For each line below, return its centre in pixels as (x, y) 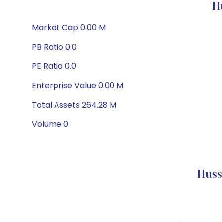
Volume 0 (50, 124)
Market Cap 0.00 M (69, 28)
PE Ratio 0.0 (54, 66)
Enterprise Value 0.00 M (78, 85)
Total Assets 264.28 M (74, 105)
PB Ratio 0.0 (54, 47)
